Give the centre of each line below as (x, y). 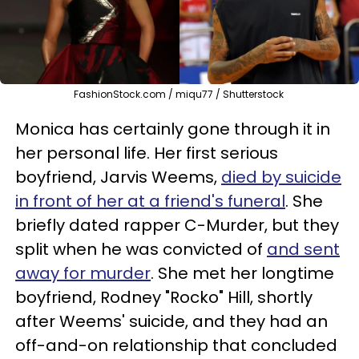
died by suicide (281, 177)
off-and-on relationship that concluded (176, 345)
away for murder (83, 273)
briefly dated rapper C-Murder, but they (177, 225)
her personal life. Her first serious (147, 153)
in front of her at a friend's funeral (150, 201)
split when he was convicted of (141, 249)
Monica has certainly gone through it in (173, 129)
